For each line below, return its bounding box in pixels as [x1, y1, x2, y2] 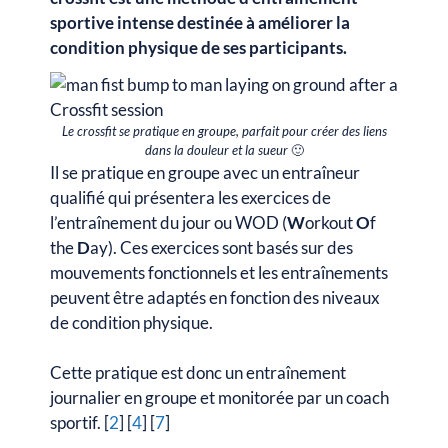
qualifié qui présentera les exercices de [50, 186, 331, 208]
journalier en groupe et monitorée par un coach [50, 387, 389, 408]
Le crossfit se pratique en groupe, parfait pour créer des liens [61, 122, 387, 139]
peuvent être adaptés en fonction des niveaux [50, 286, 380, 308]
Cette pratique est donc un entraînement [50, 362, 346, 383]
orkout [305, 211, 356, 233]
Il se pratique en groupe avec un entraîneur [50, 161, 360, 183]
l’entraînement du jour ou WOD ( [50, 211, 287, 233]
